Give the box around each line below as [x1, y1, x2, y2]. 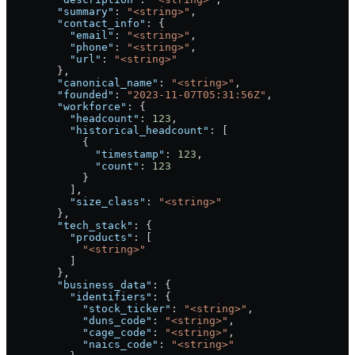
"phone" [6, 41, 114, 54]
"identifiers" [6, 291, 152, 303]
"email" [6, 29, 114, 42]
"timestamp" [6, 148, 165, 161]
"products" [6, 231, 133, 244]
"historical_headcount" [6, 124, 209, 137]
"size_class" [6, 196, 146, 208]
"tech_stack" [6, 219, 133, 232]
